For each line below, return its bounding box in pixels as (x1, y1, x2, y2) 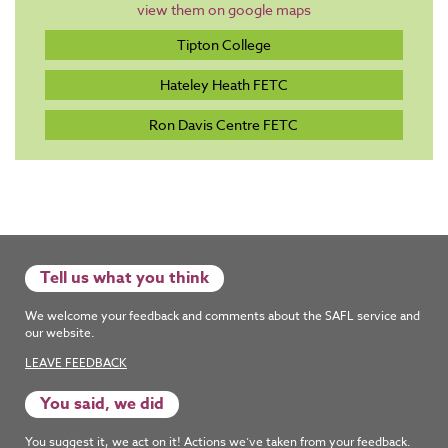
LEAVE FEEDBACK (25, 354, 127, 372)
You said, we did (40, 392, 164, 417)
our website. (25, 324, 95, 342)
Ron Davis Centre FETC (149, 115, 299, 135)
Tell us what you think (40, 266, 209, 291)
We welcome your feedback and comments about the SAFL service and (25, 307, 420, 325)
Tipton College (176, 35, 271, 55)
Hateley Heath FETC (159, 75, 288, 95)
